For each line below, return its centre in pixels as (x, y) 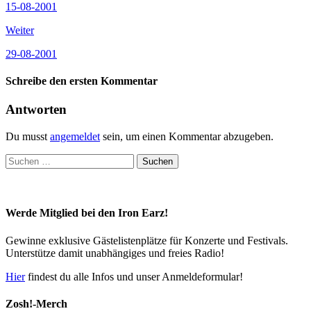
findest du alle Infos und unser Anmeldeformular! (134, 276)
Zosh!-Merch (36, 303)
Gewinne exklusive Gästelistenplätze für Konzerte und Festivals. (147, 240)
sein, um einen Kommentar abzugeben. (187, 137)
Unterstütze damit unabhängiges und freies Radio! (115, 253)
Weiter (20, 30)
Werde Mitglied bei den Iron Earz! (87, 213)
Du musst (28, 137)
